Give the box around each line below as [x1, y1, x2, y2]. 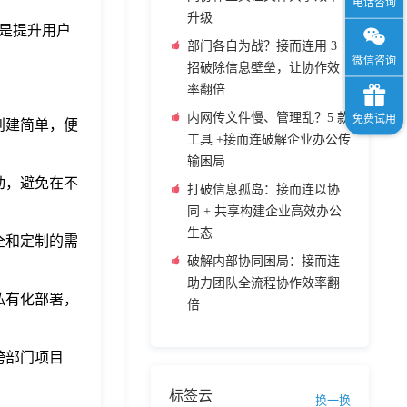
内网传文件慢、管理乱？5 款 [187, 111, 350, 124]
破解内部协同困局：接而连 [187, 254, 340, 268]
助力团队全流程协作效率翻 [187, 276, 340, 290]
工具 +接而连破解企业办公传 [187, 133, 351, 146]
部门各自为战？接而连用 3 [187, 39, 337, 53]
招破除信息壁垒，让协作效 [187, 61, 340, 74]
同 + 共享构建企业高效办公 [187, 204, 342, 218]
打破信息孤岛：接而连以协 [187, 183, 340, 196]
